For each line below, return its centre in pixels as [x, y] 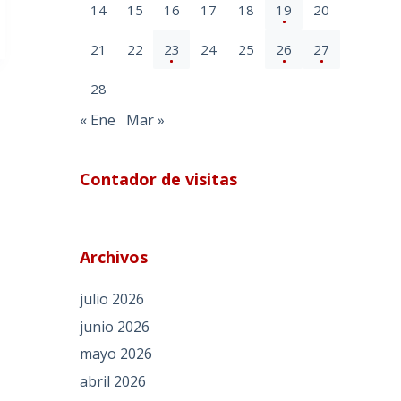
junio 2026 [115, 326]
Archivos [114, 256]
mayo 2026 [116, 354]
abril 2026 [113, 382]
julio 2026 [112, 299]
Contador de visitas [159, 179]
